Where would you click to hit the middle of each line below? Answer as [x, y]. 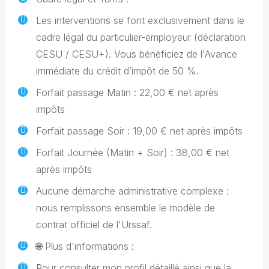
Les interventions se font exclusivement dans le [140, 20]
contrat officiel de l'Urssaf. [94, 225]
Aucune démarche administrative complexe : [132, 191]
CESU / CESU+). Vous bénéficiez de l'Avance [137, 54]
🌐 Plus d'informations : [85, 246]
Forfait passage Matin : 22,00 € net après [127, 92]
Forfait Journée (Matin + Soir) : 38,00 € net [133, 153]
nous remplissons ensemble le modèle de [125, 208]
